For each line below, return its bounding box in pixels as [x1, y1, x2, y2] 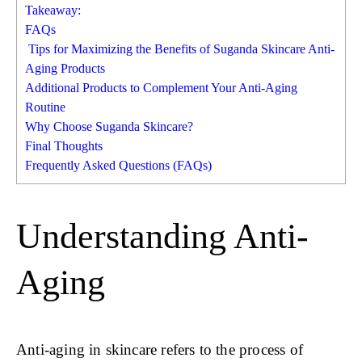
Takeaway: [25, 3, 81, 18]
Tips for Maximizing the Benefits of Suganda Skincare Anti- [25, 42, 335, 57]
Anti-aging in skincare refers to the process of [16, 340, 303, 358]
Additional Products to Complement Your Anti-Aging [25, 81, 297, 95]
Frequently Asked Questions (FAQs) [25, 158, 212, 173]
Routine [25, 100, 65, 115]
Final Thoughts [25, 139, 103, 154]
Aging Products [25, 61, 105, 76]
